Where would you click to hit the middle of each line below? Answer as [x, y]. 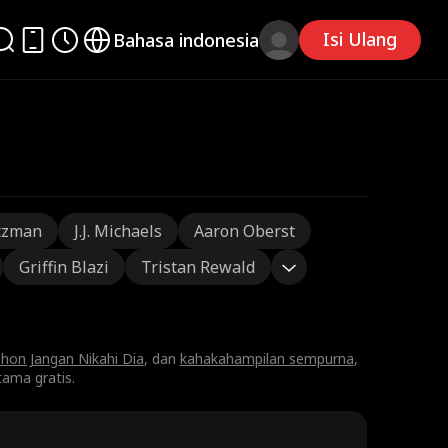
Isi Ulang [360, 39]
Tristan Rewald [197, 267]
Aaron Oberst [244, 231]
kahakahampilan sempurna [266, 358]
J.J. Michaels [117, 231]
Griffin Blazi [63, 267]
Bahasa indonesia [186, 39]
